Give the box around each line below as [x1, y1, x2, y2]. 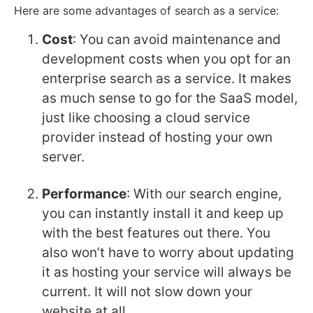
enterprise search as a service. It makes [42, 71, 291, 87]
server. [42, 149, 85, 165]
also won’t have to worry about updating [42, 245, 294, 261]
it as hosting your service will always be [42, 264, 291, 280]
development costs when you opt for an [42, 51, 291, 67]
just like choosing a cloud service [42, 110, 250, 126]
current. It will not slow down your [42, 284, 252, 300]
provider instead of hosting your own [42, 129, 272, 145]
